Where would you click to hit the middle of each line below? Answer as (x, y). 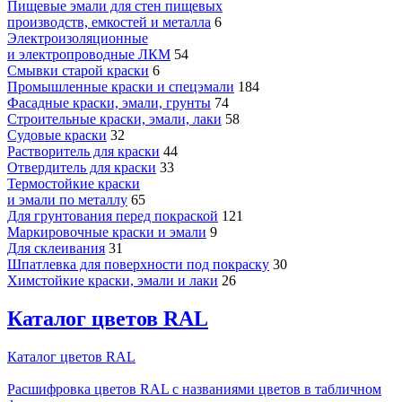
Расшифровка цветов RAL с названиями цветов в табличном (194, 389)
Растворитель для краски (83, 152)
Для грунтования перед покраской (113, 216)
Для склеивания (56, 249)
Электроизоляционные (78, 39)
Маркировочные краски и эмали (107, 232)
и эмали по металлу (67, 200)
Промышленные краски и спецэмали (121, 87)
